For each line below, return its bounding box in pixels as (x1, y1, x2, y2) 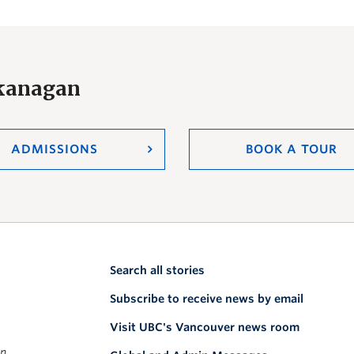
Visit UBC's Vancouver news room (110, 321, 299, 333)
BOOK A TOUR (245, 142, 337, 156)
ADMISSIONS (10, 142, 98, 156)
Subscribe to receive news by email (110, 292, 303, 305)
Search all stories (110, 264, 205, 277)
